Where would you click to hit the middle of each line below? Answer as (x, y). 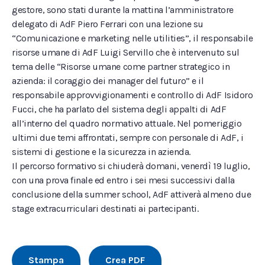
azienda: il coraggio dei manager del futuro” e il (108, 81)
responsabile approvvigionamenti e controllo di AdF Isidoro (132, 95)
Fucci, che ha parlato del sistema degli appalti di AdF (119, 109)
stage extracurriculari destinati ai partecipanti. (105, 209)
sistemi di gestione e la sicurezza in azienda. (101, 152)
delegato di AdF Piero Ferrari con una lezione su (108, 24)
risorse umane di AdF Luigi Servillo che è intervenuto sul (126, 52)
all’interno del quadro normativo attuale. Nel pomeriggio (127, 123)
